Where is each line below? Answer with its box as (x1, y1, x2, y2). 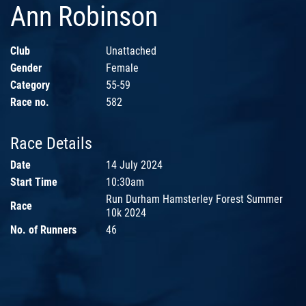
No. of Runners (10, 223, 76, 237)
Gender (10, 61, 42, 75)
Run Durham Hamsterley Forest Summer (106, 193, 283, 206)
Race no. (10, 96, 49, 109)
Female (106, 61, 139, 75)
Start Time (10, 176, 57, 189)
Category (10, 79, 50, 92)
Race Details (10, 134, 92, 154)
